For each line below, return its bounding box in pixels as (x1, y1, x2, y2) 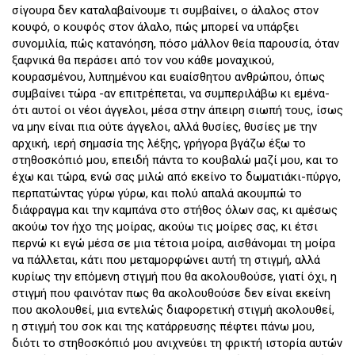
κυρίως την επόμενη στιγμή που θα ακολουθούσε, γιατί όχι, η (12, 269, 337, 284)
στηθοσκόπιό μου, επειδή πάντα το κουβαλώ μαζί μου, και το (12, 153, 338, 168)
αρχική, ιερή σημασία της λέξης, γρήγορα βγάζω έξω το (12, 136, 306, 151)
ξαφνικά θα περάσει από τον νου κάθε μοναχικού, (12, 53, 274, 68)
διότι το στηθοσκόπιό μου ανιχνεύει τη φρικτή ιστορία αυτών (12, 336, 342, 351)
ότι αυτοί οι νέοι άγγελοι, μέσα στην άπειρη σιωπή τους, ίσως (12, 103, 343, 118)
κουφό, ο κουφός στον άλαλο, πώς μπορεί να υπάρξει (12, 20, 299, 35)
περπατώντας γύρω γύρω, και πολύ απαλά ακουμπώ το (12, 186, 302, 201)
